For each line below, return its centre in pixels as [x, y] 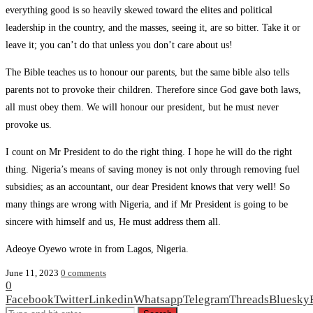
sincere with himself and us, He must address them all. [113, 221]
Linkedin [111, 299]
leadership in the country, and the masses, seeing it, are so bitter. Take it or [153, 27]
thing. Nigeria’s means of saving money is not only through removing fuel [153, 169]
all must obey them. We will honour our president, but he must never [142, 107]
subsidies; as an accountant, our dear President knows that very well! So [148, 187]
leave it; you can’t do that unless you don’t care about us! [119, 45]
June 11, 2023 [32, 272]
